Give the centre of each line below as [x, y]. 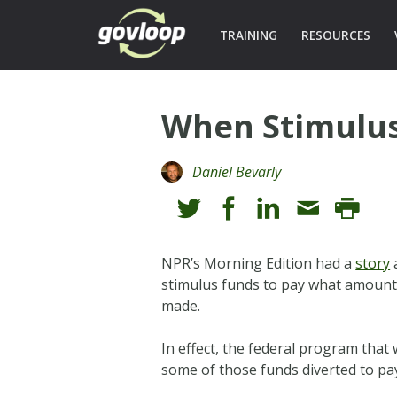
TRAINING [248, 35]
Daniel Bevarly [237, 171]
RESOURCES [335, 35]
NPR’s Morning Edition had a [259, 263]
